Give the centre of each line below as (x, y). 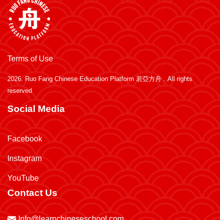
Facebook (25, 139)
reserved (20, 91)
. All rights (177, 79)
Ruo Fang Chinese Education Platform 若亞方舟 (93, 79)
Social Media (36, 109)
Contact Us (32, 193)
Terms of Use (30, 59)
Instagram (25, 158)
